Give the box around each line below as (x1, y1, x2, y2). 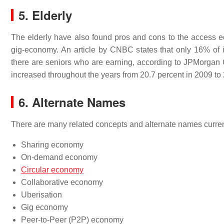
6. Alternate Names (18, 93, 125, 110)
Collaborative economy (21, 178, 103, 186)
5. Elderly (18, 6, 72, 23)
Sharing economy (21, 140, 83, 149)
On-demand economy (21, 153, 97, 161)
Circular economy (21, 165, 83, 174)
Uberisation (21, 190, 62, 199)
